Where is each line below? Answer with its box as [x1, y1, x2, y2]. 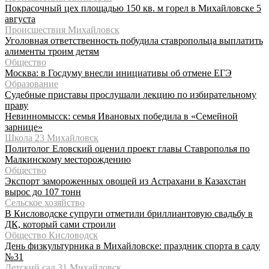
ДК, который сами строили [5, 219, 116, 229]
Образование [5, 78, 58, 89]
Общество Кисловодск [5, 229, 98, 240]
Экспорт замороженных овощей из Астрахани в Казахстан [5, 175, 246, 186]
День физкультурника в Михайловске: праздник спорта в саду [5, 240, 260, 251]
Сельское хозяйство [5, 197, 85, 208]
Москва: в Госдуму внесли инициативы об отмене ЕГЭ [5, 67, 232, 78]
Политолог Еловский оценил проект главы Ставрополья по [5, 143, 250, 154]
